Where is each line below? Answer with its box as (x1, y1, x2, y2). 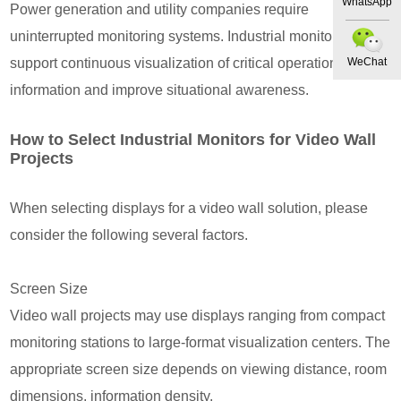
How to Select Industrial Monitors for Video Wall (10, 130, 377, 149)
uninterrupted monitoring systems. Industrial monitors (10, 28, 345, 44)
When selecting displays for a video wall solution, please (10, 200, 369, 216)
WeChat (347, 55, 387, 68)
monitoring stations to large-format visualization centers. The (10, 334, 391, 350)
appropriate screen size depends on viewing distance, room (10, 361, 388, 377)
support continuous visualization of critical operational (10, 55, 350, 71)
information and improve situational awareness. (10, 81, 310, 98)
